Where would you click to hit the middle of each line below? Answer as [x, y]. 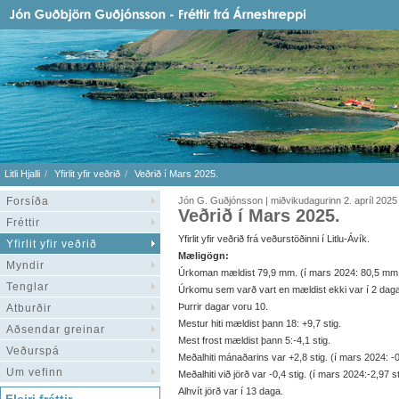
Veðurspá [33, 351]
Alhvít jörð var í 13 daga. [231, 391]
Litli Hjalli [22, 174]
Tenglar [28, 287]
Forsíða [28, 201]
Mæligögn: [204, 256]
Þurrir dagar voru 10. [223, 306]
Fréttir [23, 223]
